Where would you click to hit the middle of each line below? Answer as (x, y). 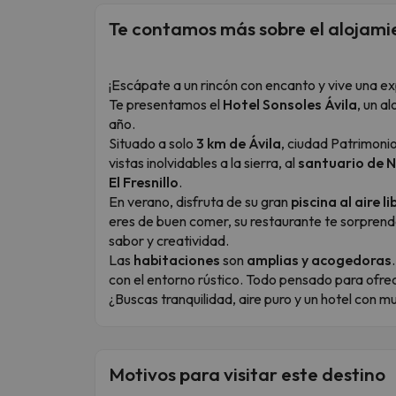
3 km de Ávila (239, 143)
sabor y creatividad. (169, 240)
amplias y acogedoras (319, 259)
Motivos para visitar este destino (247, 373)
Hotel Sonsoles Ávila (290, 104)
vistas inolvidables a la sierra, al (203, 162)
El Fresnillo (144, 182)
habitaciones (177, 259)
